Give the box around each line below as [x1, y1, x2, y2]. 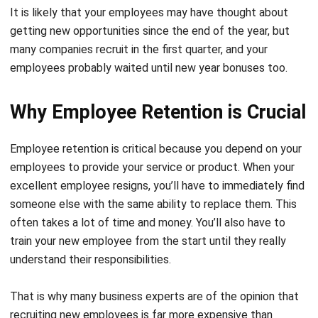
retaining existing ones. [10, 285, 126, 299]
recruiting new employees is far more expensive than [10, 266, 273, 280]
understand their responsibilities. [10, 211, 171, 225]
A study [126, 285, 165, 299]
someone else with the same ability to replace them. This [10, 155, 297, 170]
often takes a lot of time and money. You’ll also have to [10, 174, 285, 188]
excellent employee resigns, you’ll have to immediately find [10, 137, 305, 151]
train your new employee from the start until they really [10, 192, 286, 207]
